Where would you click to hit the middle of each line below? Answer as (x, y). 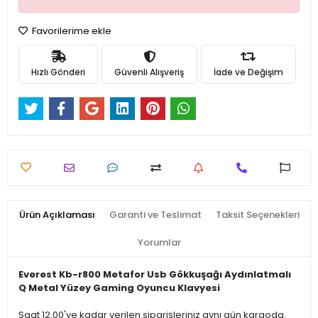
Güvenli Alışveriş (149, 72)
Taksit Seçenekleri (257, 215)
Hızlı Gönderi (59, 72)
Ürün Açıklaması (57, 215)
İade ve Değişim (248, 72)
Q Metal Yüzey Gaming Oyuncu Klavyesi (119, 288)
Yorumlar (159, 243)
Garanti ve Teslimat (155, 215)
